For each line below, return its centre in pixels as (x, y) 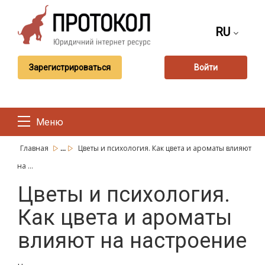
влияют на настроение (132, 241)
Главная (35, 148)
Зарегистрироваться (70, 67)
